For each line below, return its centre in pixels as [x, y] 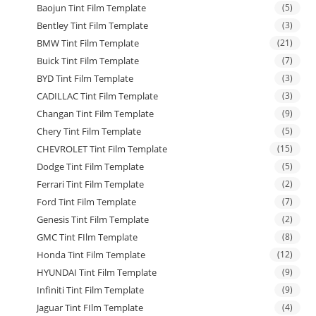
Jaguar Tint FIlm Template [90, 308]
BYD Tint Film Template [85, 79]
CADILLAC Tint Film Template [98, 96]
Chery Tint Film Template [89, 132]
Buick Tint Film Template [88, 61]
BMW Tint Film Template [88, 43]
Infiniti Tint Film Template [91, 290]
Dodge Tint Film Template [91, 167]
